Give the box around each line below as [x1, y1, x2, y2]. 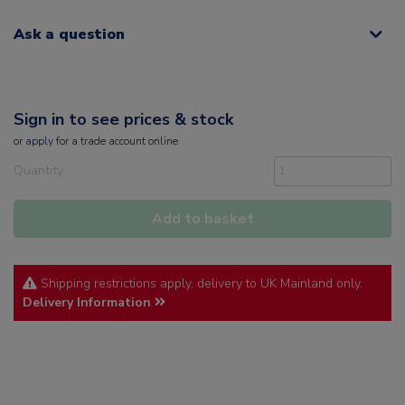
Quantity [14, 162, 63, 180]
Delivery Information [23, 294, 155, 312]
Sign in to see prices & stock [14, 108, 233, 131]
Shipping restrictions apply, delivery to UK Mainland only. [37, 275, 363, 293]
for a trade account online [53, 134, 178, 149]
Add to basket [151, 209, 254, 230]
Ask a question [14, 24, 125, 45]
